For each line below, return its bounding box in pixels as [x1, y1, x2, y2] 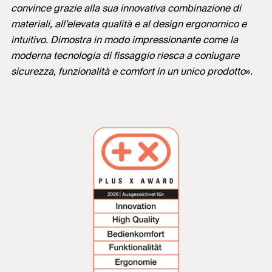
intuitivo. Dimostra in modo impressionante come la [11, 33, 238, 47]
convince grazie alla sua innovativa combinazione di [11, 2, 241, 15]
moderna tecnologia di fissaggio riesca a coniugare [11, 49, 239, 63]
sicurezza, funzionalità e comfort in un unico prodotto [11, 65, 245, 78]
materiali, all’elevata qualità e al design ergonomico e [11, 18, 246, 31]
